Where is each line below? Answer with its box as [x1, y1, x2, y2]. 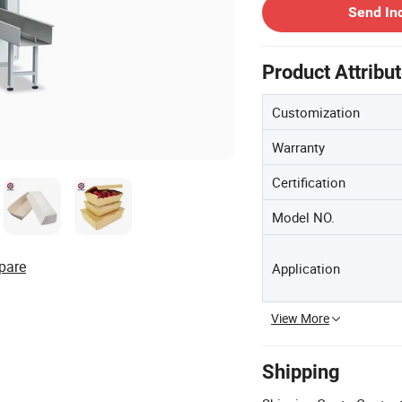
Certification [272, 173, 345, 191]
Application [272, 259, 340, 277]
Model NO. [272, 208, 335, 226]
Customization [272, 103, 360, 121]
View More [271, 310, 329, 327]
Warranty [272, 138, 325, 156]
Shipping [262, 361, 340, 383]
